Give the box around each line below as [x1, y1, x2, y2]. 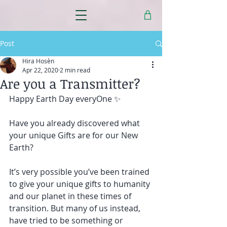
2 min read [60, 66, 90, 74]
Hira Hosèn [22, 57, 54, 65]
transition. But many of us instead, [9, 203, 142, 214]
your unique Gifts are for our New [9, 130, 140, 141]
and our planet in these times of [9, 191, 133, 202]
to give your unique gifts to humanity [9, 178, 152, 190]
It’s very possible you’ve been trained [9, 166, 152, 177]
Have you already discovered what [9, 118, 142, 129]
